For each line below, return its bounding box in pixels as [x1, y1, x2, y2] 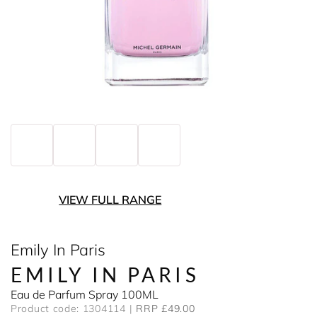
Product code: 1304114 [11, 302, 126, 315]
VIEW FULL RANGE [59, 192, 162, 207]
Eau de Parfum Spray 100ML [11, 287, 158, 301]
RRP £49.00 [136, 302, 195, 315]
